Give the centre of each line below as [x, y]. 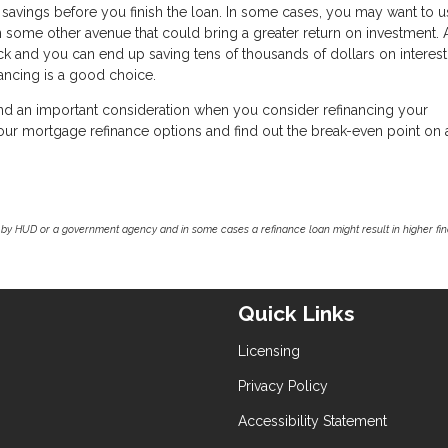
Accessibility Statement [312, 421]
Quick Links [296, 314]
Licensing [269, 351]
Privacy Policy [283, 386]
